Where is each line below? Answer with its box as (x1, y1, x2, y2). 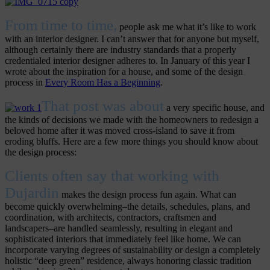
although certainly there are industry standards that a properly (5, 45, 236, 55)
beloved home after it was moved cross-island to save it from (5, 125, 234, 136)
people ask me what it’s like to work (117, 22, 256, 33)
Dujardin (5, 184, 59, 201)
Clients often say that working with (5, 168, 219, 184)
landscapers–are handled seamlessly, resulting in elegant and (5, 223, 233, 234)
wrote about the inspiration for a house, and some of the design (5, 66, 243, 77)
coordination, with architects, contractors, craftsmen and (5, 212, 216, 223)
